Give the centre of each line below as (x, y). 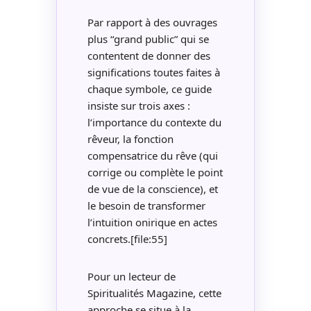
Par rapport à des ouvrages (152, 23)
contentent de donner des (149, 56)
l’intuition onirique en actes (152, 222)
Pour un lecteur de (131, 276)
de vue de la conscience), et (152, 189)
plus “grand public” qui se (148, 39)
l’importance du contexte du (154, 123)
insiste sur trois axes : (138, 106)
